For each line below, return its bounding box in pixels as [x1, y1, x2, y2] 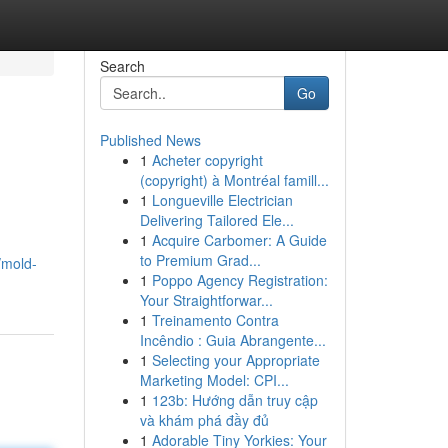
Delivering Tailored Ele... [139, 210, 294, 230]
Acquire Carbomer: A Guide [151, 230, 327, 250]
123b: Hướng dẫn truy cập [151, 390, 318, 410]
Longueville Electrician [151, 190, 293, 210]
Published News [99, 130, 201, 150]
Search [99, 56, 145, 76]
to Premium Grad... [139, 250, 261, 270]
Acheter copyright [151, 150, 263, 170]
